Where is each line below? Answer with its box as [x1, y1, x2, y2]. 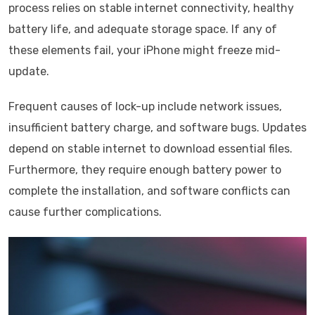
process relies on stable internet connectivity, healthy [8, 1, 294, 15]
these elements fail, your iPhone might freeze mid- [8, 44, 281, 57]
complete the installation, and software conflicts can [8, 184, 290, 198]
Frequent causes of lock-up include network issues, [8, 100, 282, 113]
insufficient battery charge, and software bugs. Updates [8, 121, 307, 134]
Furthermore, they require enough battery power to [8, 163, 281, 176]
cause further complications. [8, 205, 162, 219]
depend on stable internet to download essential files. [8, 142, 292, 155]
